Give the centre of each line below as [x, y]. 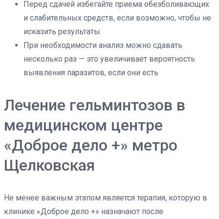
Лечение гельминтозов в [95, 105]
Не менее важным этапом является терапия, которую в [106, 198]
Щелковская [49, 165]
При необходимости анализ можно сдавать [103, 45]
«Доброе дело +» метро [91, 145]
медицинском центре [83, 125]
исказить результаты [62, 32]
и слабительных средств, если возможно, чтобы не [117, 18]
